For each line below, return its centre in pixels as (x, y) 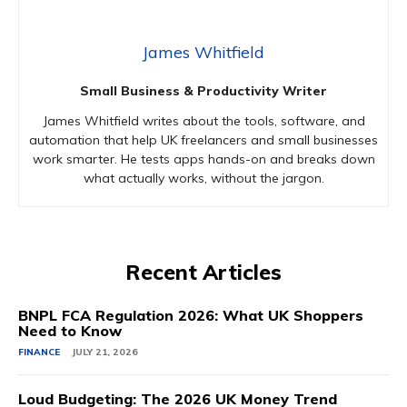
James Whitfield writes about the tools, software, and (203, 120)
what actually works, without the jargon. (203, 178)
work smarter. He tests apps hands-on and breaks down (203, 159)
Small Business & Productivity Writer (203, 90)
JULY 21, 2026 (105, 352)
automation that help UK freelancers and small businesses (203, 139)
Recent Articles (203, 272)
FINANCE (39, 352)
